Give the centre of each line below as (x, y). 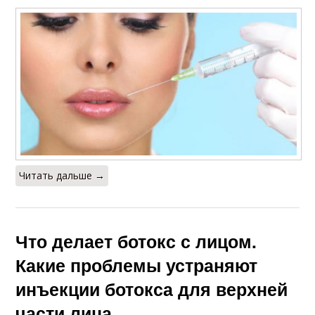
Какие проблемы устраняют (137, 265)
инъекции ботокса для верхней (152, 289)
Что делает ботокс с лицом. (136, 242)
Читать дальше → (62, 176)
